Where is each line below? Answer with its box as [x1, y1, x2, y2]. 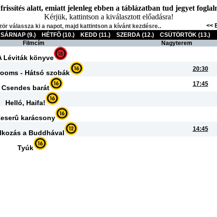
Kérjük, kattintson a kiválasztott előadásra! [44, 13, 173, 21]
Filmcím [23, 40, 45, 46]
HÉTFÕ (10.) [42, 31, 75, 38]
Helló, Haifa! [5, 99, 46, 107]
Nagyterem [161, 40, 192, 46]
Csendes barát [1, 84, 49, 92]
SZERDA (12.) [116, 31, 154, 38]
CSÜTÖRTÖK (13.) [160, 31, 210, 38]
